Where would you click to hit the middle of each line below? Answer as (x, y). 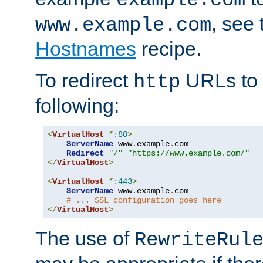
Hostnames (86, 48)
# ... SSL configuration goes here (144, 200)
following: (77, 105)
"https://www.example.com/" (188, 153)
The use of (85, 238)
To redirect (84, 80)
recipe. (169, 48)
